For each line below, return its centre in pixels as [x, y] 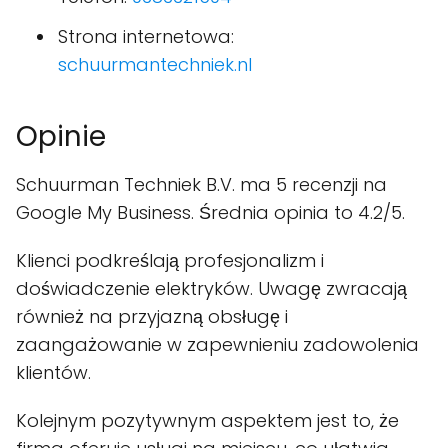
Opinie [61, 137]
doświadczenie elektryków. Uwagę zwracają [211, 289]
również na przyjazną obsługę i [152, 317]
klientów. [53, 373]
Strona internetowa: [146, 37]
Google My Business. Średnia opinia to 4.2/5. [210, 213]
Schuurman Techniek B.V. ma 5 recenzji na [201, 185]
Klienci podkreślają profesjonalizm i [170, 261]
